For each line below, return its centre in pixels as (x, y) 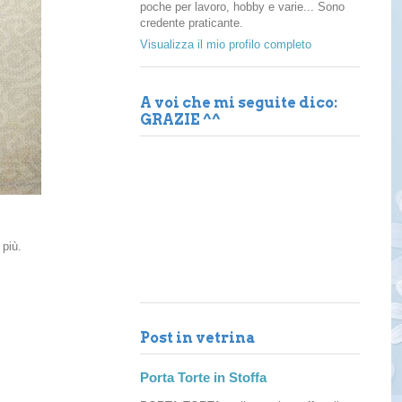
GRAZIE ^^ (180, 119)
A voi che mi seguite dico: (239, 102)
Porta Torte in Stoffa (203, 378)
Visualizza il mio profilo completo (226, 45)
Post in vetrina (198, 338)
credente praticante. (192, 22)
